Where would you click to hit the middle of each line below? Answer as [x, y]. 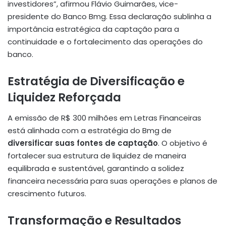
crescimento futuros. [47, 193]
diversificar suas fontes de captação [83, 143]
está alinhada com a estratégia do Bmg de [90, 130]
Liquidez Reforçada [64, 98]
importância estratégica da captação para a [93, 29]
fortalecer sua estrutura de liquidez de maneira [97, 155]
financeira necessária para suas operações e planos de [112, 181]
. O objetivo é [183, 143]
